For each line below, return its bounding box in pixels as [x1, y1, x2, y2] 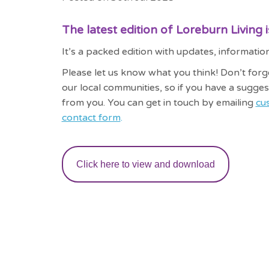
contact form [61, 111, 121, 124]
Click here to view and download [76, 159, 215, 170]
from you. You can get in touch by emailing [61, 96, 256, 109]
